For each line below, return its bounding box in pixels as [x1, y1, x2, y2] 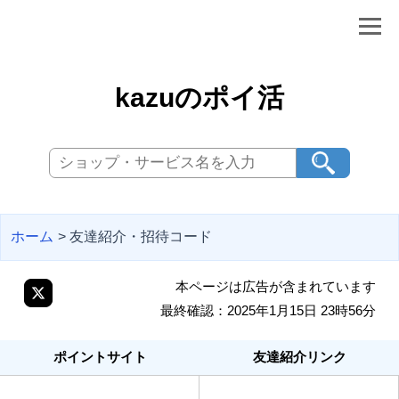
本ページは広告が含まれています [175, 279, 376, 294]
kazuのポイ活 [115, 83, 284, 112]
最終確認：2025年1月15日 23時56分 [159, 303, 376, 318]
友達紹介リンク [252, 349, 346, 364]
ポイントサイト [53, 349, 147, 364]
